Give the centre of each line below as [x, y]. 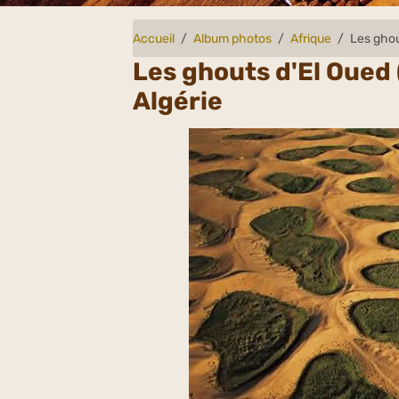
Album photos [233, 38]
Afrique [311, 38]
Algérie [178, 101]
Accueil [154, 38]
